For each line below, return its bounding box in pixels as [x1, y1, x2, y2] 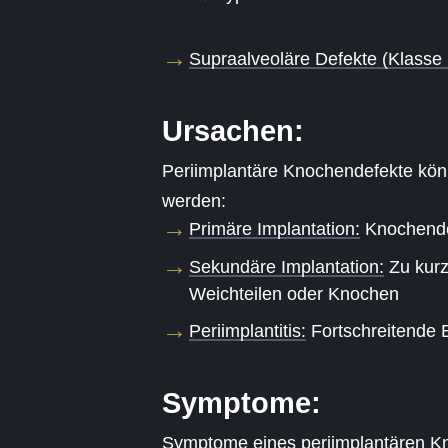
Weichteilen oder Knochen [189, 283, 399, 304]
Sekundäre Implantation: [189, 256, 384, 277]
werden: [162, 190, 226, 211]
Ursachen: [162, 115, 304, 148]
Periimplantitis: [189, 321, 306, 342]
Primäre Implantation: [189, 218, 360, 239]
